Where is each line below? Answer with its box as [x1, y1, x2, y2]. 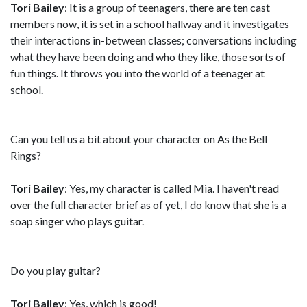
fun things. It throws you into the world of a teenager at [10, 66, 265, 79]
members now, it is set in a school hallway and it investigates [10, 17, 289, 30]
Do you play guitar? [10, 264, 101, 277]
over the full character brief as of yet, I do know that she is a [10, 198, 286, 211]
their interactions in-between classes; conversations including [10, 34, 297, 47]
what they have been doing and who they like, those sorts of [10, 50, 286, 63]
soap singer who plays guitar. [10, 214, 144, 228]
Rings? [10, 149, 41, 162]
